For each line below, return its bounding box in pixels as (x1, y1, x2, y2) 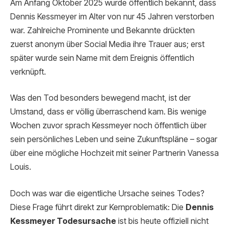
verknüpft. (10, 66, 46, 77)
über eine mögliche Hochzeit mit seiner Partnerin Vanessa (10, 148, 219, 158)
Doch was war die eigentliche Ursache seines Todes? (10, 188, 204, 198)
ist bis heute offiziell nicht (116, 216, 209, 226)
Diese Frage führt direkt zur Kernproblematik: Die (10, 202, 186, 212)
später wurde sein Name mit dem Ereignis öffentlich (10, 53, 194, 63)
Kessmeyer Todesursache (10, 216, 116, 226)
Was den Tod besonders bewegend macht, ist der (10, 93, 191, 103)
